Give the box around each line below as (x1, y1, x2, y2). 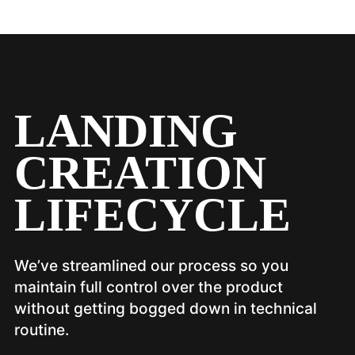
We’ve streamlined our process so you (13, 255, 288, 275)
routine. (13, 319, 69, 339)
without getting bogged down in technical (13, 298, 317, 318)
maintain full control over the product (13, 277, 283, 296)
